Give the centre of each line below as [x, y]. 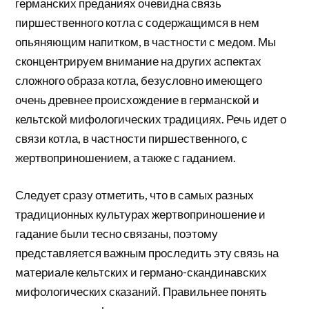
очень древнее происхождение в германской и [138, 100]
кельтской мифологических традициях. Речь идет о [151, 119]
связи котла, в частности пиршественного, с [132, 139]
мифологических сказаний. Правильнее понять [141, 291]
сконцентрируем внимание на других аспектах [139, 61]
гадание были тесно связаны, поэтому [117, 233]
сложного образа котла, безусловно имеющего [139, 81]
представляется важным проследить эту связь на [147, 252]
